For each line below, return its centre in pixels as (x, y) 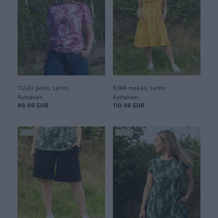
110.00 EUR (129, 105)
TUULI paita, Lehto (43, 88)
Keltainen (126, 97)
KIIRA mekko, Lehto (140, 88)
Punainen (30, 97)
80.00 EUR (33, 105)
